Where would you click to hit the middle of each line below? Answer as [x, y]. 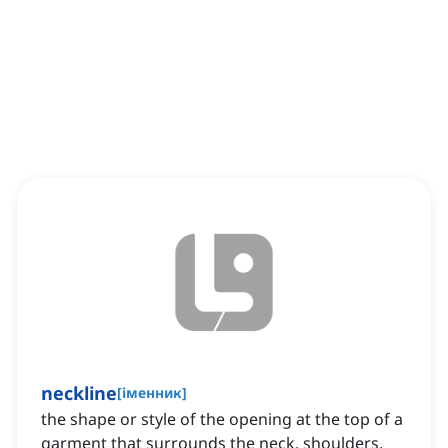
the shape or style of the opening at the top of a [222, 419]
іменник [152, 393]
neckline [79, 393]
